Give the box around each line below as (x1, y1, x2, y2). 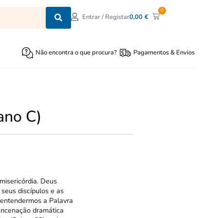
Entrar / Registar (82, 13, 130, 22)
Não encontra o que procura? (36, 48, 117, 57)
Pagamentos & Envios (133, 48, 195, 57)
